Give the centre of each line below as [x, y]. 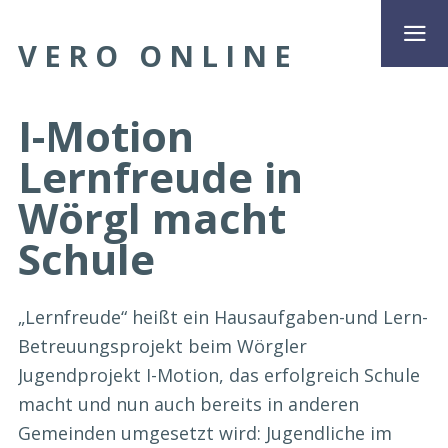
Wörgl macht [152, 217]
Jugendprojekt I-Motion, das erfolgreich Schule [219, 375]
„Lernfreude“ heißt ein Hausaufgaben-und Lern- [223, 317]
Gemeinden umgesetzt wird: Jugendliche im [205, 433]
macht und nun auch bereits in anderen [188, 404]
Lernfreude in [160, 176]
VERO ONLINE [158, 55]
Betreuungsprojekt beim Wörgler [162, 346]
